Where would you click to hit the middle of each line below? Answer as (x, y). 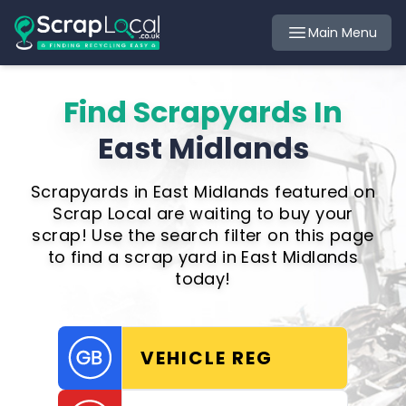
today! (203, 279)
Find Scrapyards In (203, 112)
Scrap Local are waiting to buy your (203, 213)
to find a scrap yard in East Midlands (203, 257)
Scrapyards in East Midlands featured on (203, 192)
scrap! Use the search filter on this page (203, 235)
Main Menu (343, 33)
